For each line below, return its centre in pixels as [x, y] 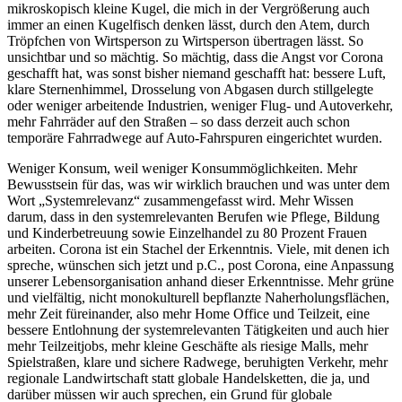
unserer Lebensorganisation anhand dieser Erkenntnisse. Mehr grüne [201, 281]
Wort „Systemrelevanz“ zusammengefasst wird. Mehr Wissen [180, 200]
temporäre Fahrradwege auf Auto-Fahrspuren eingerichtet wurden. [195, 137]
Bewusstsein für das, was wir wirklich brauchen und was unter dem [198, 184]
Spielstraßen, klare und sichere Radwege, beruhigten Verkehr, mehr [197, 362]
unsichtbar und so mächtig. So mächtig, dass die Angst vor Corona [195, 57]
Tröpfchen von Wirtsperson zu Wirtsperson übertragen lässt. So [185, 40]
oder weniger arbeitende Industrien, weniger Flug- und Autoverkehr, [200, 105]
